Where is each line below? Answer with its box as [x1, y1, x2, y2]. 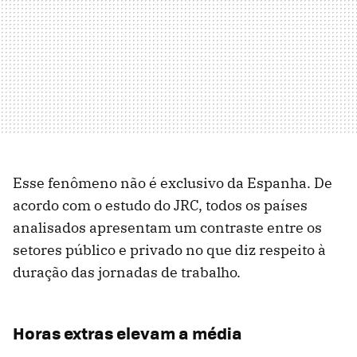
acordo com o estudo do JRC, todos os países [13, 195, 308, 214]
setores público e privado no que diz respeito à [13, 240, 326, 259]
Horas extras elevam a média [13, 320, 242, 345]
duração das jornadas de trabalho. [13, 262, 241, 281]
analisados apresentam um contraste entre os [13, 218, 322, 237]
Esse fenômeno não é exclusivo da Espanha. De [13, 173, 332, 192]
